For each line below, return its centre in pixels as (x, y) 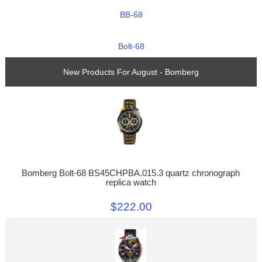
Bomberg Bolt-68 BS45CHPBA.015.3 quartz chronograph (131, 173)
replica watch (131, 182)
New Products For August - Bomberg (131, 72)
